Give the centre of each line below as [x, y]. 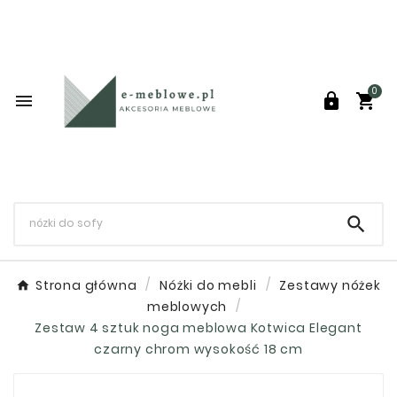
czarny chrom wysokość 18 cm [198, 349]
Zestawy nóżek [330, 285]
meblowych [187, 306]
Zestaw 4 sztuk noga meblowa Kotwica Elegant [198, 327]
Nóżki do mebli [208, 285]
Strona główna [86, 285]
